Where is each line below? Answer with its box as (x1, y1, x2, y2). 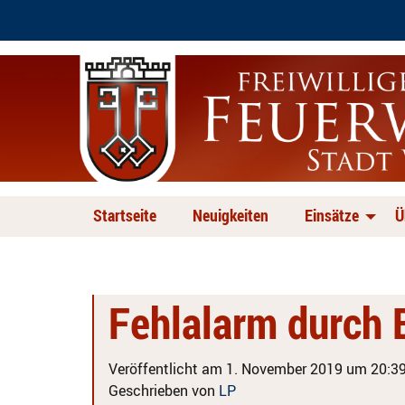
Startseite (93, 204, 156, 226)
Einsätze (305, 204, 359, 226)
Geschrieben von (108, 381, 219, 400)
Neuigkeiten (193, 204, 268, 226)
